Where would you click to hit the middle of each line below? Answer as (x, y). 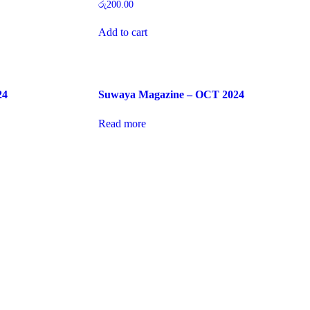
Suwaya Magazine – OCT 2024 (171, 94)
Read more (122, 123)
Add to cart (122, 33)
